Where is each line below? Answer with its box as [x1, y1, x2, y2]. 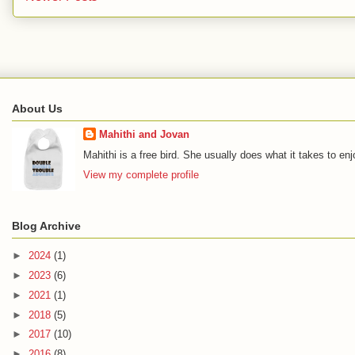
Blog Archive [12, 219, 81, 233]
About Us [12, 102, 63, 116]
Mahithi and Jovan [98, 128, 189, 140]
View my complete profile [82, 168, 199, 181]
